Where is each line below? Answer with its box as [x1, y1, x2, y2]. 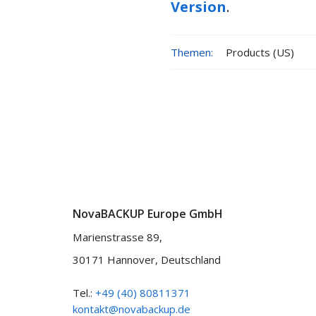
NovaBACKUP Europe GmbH [73, 206, 223, 222]
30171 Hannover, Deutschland [73, 253, 221, 267]
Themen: [171, 44, 214, 59]
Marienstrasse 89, [73, 230, 162, 245]
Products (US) [225, 44, 294, 59]
